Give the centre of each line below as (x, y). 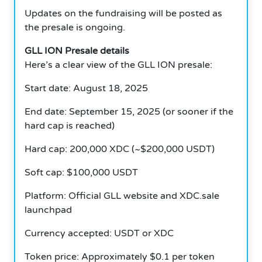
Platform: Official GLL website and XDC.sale (122, 196)
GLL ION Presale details (77, 51)
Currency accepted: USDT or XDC (99, 233)
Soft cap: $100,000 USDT (81, 172)
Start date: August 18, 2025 (86, 88)
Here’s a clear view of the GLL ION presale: (118, 65)
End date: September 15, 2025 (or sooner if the (129, 111)
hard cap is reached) (70, 125)
